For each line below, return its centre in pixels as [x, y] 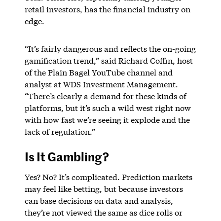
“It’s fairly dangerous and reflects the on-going [110, 48]
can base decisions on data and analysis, [99, 200]
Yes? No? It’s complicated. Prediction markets [108, 177]
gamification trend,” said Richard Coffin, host [109, 60]
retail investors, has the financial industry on [107, 9]
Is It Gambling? [67, 156]
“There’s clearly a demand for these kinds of [105, 96]
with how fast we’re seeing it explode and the [107, 119]
